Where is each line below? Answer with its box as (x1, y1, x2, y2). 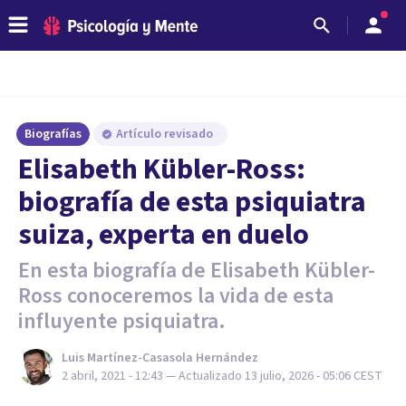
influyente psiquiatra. (18, 305, 226, 337)
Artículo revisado (116, 125, 216, 143)
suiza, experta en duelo (18, 214, 309, 256)
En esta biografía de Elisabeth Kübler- (18, 255, 375, 286)
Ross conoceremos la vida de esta (18, 280, 333, 312)
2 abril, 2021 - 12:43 (62, 367, 163, 385)
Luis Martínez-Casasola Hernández (62, 349, 258, 367)
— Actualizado (166, 367, 245, 385)
